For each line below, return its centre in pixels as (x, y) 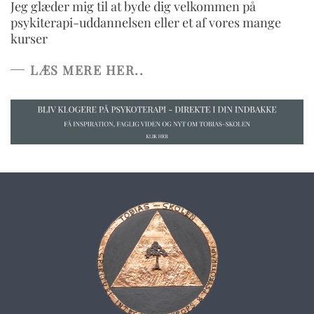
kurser (29, 38)
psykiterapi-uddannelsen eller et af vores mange (146, 22)
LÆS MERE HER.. (87, 70)
